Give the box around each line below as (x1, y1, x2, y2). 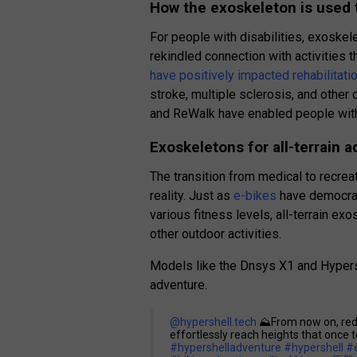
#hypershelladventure (170, 341, 282, 355)
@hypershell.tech (170, 316, 257, 329)
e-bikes (230, 188, 277, 204)
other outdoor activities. (150, 226, 282, 242)
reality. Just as (150, 188, 231, 204)
